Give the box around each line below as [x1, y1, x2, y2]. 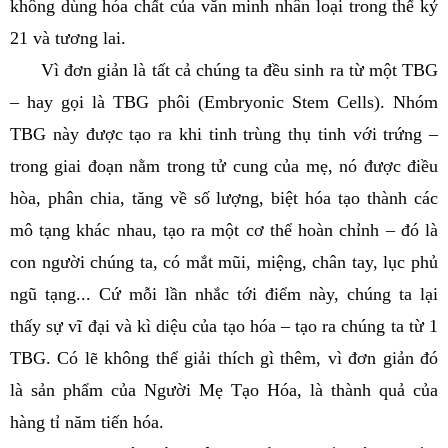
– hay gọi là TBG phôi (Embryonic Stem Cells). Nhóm [10, 92, 438, 112]
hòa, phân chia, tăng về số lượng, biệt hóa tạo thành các [10, 188, 438, 208]
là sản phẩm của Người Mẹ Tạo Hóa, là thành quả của [10, 380, 438, 400]
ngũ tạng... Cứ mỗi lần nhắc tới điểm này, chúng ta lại [10, 284, 438, 304]
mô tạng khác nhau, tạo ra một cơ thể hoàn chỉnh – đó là [10, 220, 438, 240]
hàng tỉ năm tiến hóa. [10, 412, 164, 432]
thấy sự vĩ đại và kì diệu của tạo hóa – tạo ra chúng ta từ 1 [10, 316, 438, 336]
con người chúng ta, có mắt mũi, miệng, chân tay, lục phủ [10, 252, 438, 272]
